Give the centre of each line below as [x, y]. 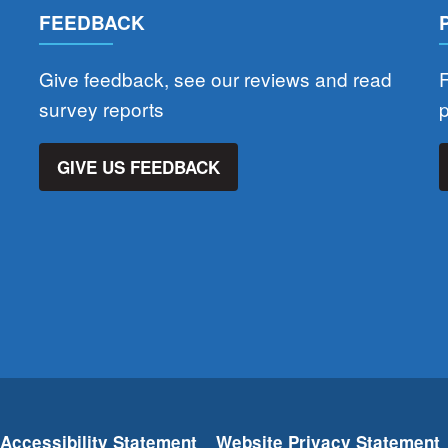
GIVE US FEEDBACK [139, 166]
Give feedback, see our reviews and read [215, 79]
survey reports [101, 109]
